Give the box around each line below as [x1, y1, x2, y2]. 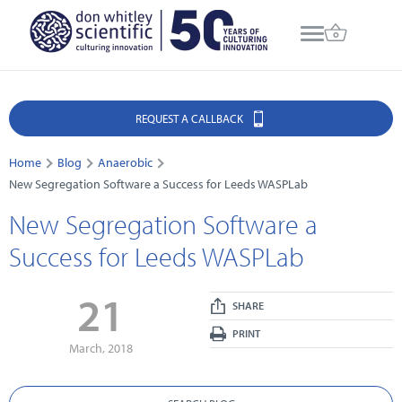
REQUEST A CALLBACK [135, 111, 246, 126]
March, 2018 [68, 340, 133, 357]
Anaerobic [98, 154, 153, 171]
